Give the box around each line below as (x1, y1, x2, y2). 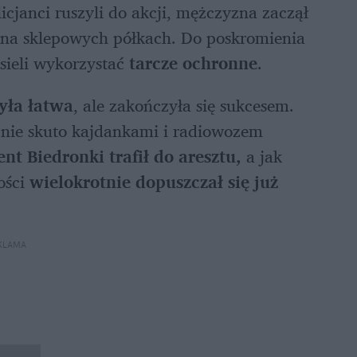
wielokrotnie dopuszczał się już (29, 167, 278, 195)
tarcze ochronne (129, 49, 257, 76)
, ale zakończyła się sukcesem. (73, 91, 294, 119)
